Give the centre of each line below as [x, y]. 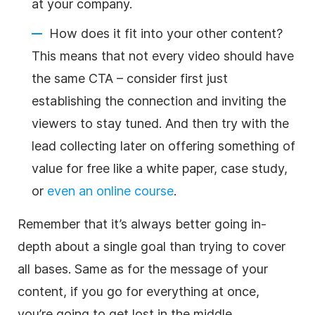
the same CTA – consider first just [130, 78]
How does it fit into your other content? [166, 33]
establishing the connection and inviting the [159, 101]
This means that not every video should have [163, 56]
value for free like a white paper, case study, [160, 168]
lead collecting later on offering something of [163, 146]
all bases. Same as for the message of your [143, 269]
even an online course [110, 191]
